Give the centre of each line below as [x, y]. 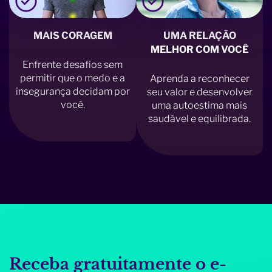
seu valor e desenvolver [199, 92]
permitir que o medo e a [73, 78]
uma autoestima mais [199, 106]
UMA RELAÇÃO [199, 35]
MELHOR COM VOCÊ [199, 49]
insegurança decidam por [73, 92]
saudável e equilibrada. [199, 119]
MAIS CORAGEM [73, 35]
